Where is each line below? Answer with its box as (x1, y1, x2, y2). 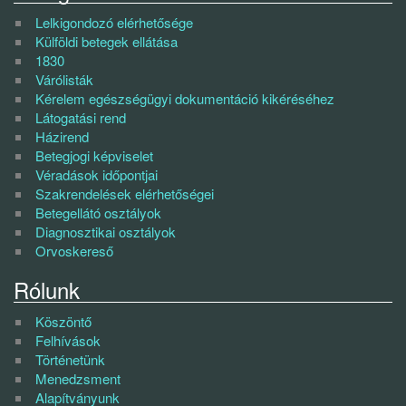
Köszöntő (35, 311, 92, 331)
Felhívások (35, 330, 101, 350)
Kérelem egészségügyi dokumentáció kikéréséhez (35, 88, 334, 108)
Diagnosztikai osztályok (35, 221, 176, 241)
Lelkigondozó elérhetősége (35, 12, 193, 32)
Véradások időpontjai (35, 164, 158, 184)
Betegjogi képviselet (35, 145, 153, 165)
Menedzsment (35, 368, 121, 388)
